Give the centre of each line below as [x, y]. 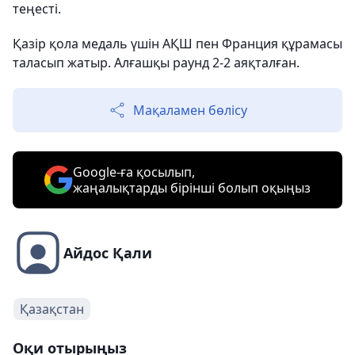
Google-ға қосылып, [134, 172]
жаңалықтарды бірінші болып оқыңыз [192, 187]
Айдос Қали [108, 252]
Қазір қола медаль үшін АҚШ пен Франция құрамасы [177, 43]
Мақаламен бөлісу [190, 110]
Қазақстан [52, 309]
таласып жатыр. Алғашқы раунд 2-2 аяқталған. [156, 62]
